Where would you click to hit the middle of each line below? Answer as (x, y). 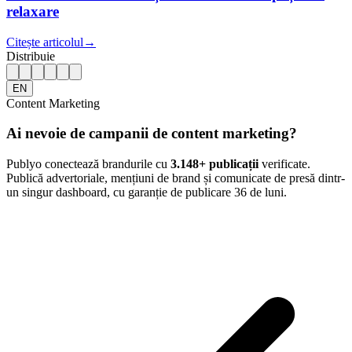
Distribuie (31, 56)
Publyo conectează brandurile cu (88, 164)
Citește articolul (45, 42)
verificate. (284, 164)
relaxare (33, 11)
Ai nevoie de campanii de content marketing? (152, 134)
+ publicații (229, 164)
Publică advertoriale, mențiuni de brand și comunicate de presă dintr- (176, 178)
